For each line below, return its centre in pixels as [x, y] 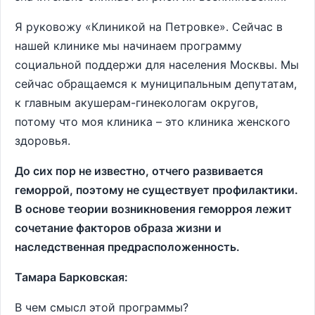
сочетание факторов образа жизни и [118, 228]
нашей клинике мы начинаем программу [128, 46]
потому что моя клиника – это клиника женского [153, 122]
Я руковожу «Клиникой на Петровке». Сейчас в [149, 27]
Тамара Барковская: [71, 277]
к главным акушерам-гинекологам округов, [136, 103]
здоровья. [43, 141]
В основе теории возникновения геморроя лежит [153, 209]
